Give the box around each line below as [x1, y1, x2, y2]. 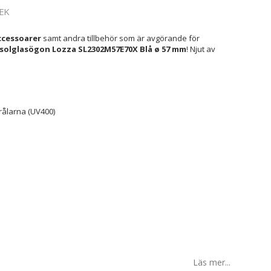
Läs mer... [193, 256, 230, 268]
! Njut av [186, 44, 215, 54]
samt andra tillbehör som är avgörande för [41, 33, 200, 44]
